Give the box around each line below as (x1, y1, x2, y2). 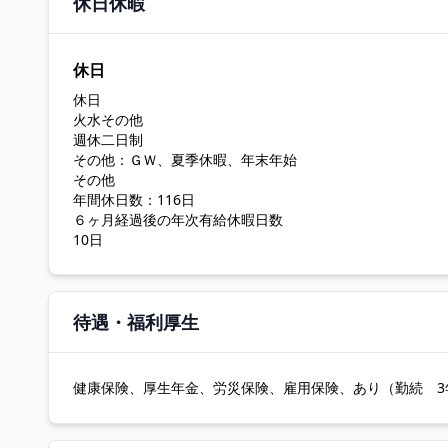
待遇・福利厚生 (73, 310, 199, 334)
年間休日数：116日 (73, 190, 195, 209)
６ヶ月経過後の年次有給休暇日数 (73, 210, 283, 229)
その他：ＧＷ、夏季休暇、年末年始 (73, 150, 297, 169)
